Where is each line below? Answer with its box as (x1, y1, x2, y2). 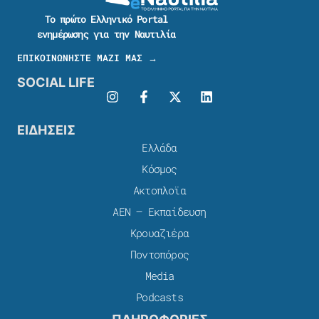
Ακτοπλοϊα (133, 183, 186, 198)
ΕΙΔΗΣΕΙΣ (17, 122, 75, 138)
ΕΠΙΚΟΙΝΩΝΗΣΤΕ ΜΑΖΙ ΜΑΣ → (17, 51, 157, 65)
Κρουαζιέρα (130, 226, 189, 241)
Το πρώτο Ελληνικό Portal (44, 11, 168, 26)
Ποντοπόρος (130, 247, 189, 262)
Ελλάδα (142, 140, 177, 155)
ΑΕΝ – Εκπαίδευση (113, 204, 206, 219)
